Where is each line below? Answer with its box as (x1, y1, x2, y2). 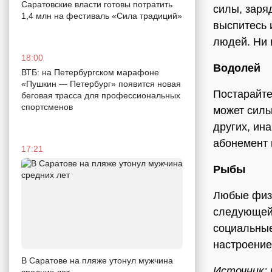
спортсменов (21, 102, 73, 112)
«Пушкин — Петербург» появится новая (21, 79, 181, 89)
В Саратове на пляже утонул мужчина (21, 255, 173, 265)
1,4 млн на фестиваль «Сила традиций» (21, 11, 182, 21)
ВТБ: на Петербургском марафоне (21, 67, 159, 78)
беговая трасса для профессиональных (21, 90, 180, 101)
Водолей (213, 62, 260, 74)
